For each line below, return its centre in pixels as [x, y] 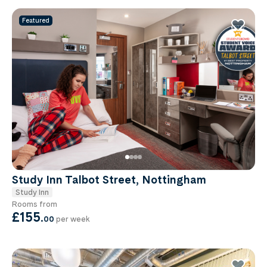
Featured [36, 21]
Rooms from [35, 204]
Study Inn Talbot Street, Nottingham [109, 179]
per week [72, 218]
